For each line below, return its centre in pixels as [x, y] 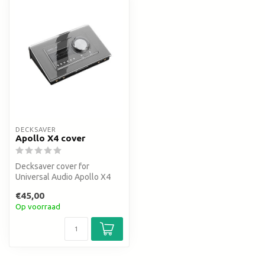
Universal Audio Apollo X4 [63, 177]
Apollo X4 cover [50, 138]
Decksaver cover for [52, 167]
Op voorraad [38, 206]
